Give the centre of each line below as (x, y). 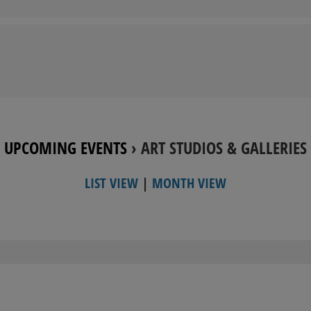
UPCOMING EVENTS (66, 147)
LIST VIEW (111, 183)
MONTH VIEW (189, 183)
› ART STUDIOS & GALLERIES (217, 147)
